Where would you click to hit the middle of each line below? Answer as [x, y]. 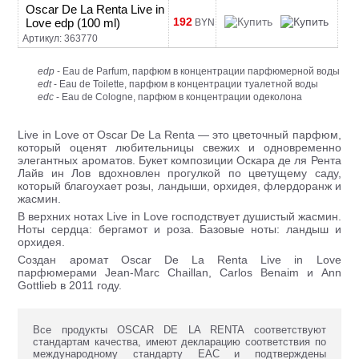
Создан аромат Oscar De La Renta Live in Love [179, 260]
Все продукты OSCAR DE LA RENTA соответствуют [179, 330]
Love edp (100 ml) [73, 23]
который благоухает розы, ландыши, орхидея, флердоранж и [179, 186]
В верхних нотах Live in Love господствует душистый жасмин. [179, 216]
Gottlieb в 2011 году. [70, 285]
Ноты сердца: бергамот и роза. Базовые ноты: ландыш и [179, 229]
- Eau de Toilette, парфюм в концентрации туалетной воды [185, 84]
